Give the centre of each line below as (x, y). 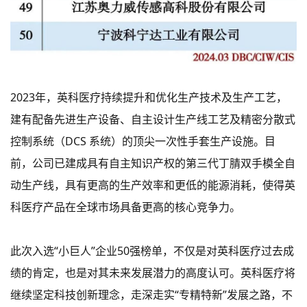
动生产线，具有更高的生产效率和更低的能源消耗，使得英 (153, 185)
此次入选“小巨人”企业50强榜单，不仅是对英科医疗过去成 (152, 251)
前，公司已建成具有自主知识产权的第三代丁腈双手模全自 (153, 163)
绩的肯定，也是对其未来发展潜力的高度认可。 (125, 273)
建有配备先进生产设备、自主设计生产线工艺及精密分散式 (153, 120)
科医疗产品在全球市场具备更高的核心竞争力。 (125, 207)
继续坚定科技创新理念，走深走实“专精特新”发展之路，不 (151, 295)
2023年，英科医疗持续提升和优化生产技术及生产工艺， (149, 98)
